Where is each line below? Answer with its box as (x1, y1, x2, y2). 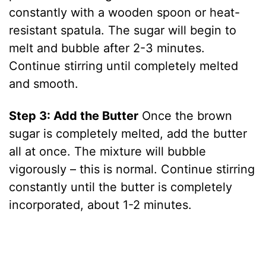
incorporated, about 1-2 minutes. (9, 198, 192, 213)
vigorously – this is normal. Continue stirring (9, 162, 255, 177)
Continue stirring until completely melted (9, 59, 239, 74)
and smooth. (9, 77, 79, 91)
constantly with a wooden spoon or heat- (9, 5, 240, 20)
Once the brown (138, 109, 233, 123)
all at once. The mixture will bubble (9, 144, 207, 159)
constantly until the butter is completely (9, 180, 233, 195)
